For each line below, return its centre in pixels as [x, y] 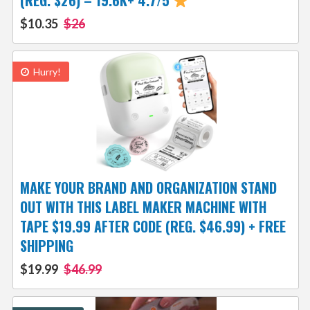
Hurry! [46, 72]
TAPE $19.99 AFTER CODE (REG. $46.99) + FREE [153, 227]
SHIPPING [46, 246]
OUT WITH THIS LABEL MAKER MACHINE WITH [143, 207]
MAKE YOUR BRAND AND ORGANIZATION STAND [148, 188]
